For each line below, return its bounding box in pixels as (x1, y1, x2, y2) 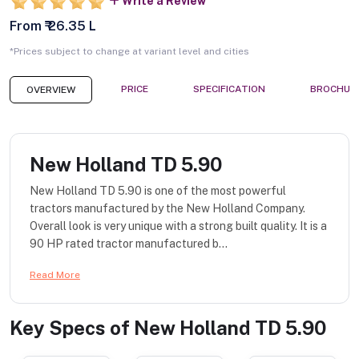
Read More (30, 269, 80, 281)
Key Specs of (10, 317, 134, 340)
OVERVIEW (26, 84, 75, 96)
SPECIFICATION (193, 83, 265, 95)
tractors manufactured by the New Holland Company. (30, 202, 305, 216)
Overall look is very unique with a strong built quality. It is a (30, 220, 327, 233)
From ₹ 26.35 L (10, 18, 96, 34)
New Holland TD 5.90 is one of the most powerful (30, 184, 286, 198)
